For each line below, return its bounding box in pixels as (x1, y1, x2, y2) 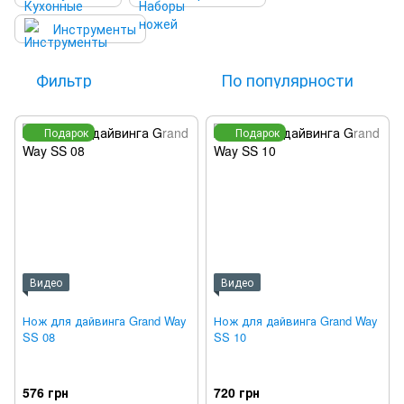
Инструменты (53, 20, 136, 38)
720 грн (214, 383, 260, 402)
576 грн (23, 383, 69, 402)
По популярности (221, 68, 353, 91)
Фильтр (36, 68, 92, 91)
